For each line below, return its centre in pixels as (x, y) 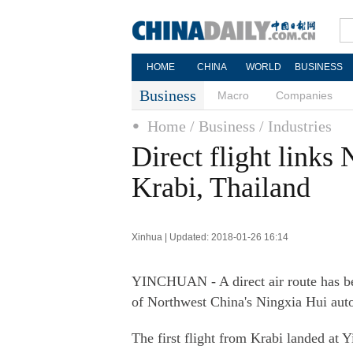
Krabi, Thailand (221, 188)
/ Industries (295, 126)
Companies (304, 95)
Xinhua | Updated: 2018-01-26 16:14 (210, 237)
